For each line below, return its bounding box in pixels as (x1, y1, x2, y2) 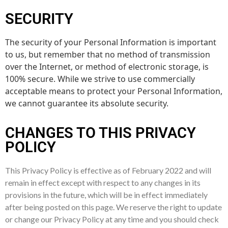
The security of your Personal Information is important (5, 36, 216, 48)
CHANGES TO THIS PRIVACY (5, 124, 196, 141)
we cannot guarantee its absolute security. (5, 97, 168, 109)
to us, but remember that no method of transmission (5, 48, 210, 60)
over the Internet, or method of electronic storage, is (5, 61, 209, 72)
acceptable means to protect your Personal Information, (5, 85, 222, 97)
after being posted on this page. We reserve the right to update (5, 202, 222, 212)
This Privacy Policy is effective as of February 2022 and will (5, 165, 211, 175)
